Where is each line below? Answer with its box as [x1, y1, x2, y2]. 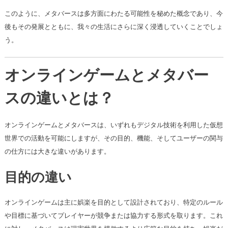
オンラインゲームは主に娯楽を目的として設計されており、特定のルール [4, 197, 223, 208]
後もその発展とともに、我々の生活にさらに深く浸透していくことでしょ [4, 22, 223, 32]
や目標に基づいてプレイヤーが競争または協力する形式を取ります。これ [4, 211, 223, 221]
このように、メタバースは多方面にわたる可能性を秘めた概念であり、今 [4, 9, 223, 19]
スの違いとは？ [4, 92, 114, 108]
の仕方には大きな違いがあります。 [4, 147, 110, 157]
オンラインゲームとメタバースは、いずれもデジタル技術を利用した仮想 [4, 120, 223, 130]
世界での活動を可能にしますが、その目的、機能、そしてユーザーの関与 [4, 133, 223, 144]
